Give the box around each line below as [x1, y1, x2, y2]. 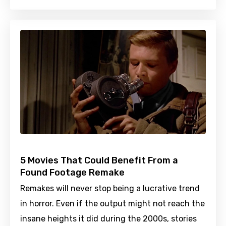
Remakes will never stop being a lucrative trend [20, 183, 200, 193]
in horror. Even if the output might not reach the [20, 198, 205, 208]
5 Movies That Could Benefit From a [20, 154, 178, 166]
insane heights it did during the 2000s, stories [20, 213, 197, 223]
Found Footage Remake [20, 166, 125, 178]
